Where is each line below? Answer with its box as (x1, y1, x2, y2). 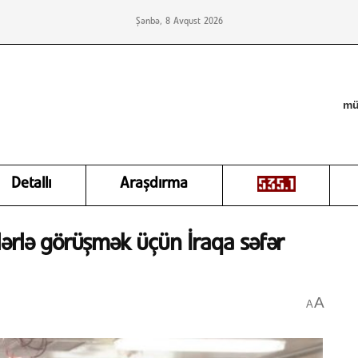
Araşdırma (120, 177, 189, 191)
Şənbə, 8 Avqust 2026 (135, 18, 223, 26)
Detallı (11, 177, 52, 191)
